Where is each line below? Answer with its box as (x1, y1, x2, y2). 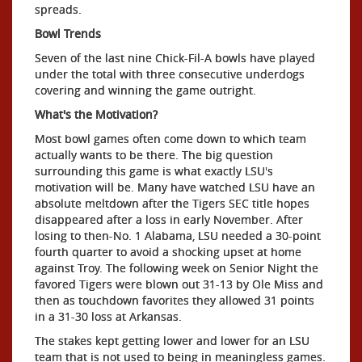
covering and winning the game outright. (35, 82, 256, 98)
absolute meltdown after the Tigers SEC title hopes (35, 196, 309, 211)
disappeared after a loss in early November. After (35, 212, 303, 227)
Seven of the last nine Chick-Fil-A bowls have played (35, 50, 315, 65)
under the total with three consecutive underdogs (35, 66, 305, 82)
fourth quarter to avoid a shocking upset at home (35, 244, 301, 259)
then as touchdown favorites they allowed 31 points (35, 293, 314, 308)
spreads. (35, 2, 82, 17)
